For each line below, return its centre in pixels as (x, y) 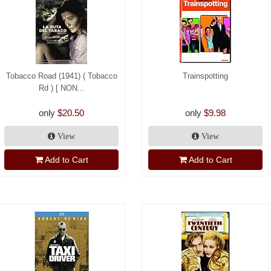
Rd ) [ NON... (61, 88)
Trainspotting (205, 76)
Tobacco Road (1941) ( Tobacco (61, 76)
